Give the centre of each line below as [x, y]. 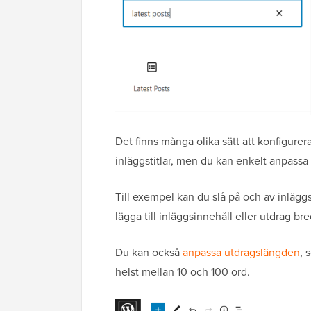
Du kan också [149, 252]
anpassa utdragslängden [241, 252]
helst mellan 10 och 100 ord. [183, 271]
